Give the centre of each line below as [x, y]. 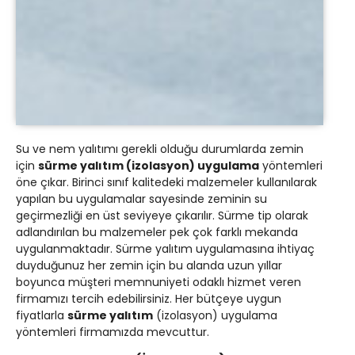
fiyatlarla [42, 315]
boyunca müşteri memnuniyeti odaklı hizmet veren [158, 282]
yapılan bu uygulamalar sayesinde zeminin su [141, 198]
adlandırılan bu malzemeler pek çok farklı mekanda [157, 232]
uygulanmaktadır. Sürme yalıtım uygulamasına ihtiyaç [165, 248]
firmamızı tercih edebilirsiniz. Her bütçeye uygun [149, 298]
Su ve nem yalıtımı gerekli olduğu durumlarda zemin [160, 149]
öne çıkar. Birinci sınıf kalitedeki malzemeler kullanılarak [166, 182]
